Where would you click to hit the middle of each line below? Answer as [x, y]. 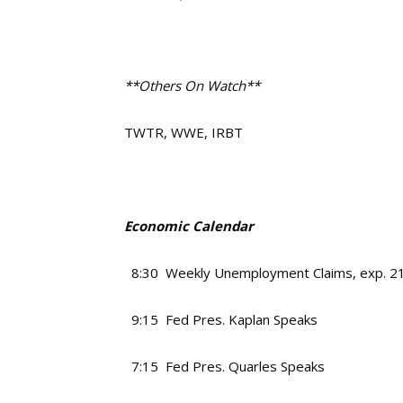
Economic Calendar [189, 226]
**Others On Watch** [192, 85]
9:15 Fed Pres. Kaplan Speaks [221, 319]
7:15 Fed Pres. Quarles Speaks [224, 366]
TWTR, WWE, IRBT [184, 132]
